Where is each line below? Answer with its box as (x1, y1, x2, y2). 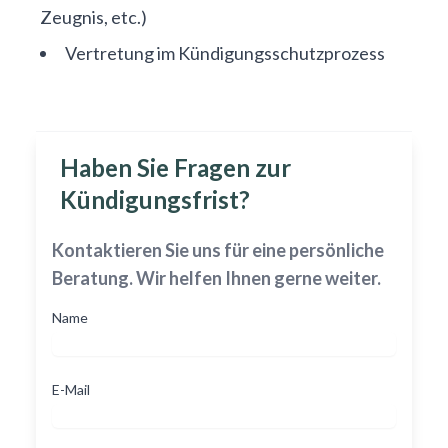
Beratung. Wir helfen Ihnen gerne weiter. (52, 267, 381, 289)
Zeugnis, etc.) (40, 6, 147, 28)
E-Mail (52, 381, 90, 398)
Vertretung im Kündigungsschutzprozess (65, 42, 385, 64)
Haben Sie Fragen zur (60, 153, 291, 182)
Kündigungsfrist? (60, 185, 250, 214)
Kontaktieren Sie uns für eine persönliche (52, 239, 384, 261)
